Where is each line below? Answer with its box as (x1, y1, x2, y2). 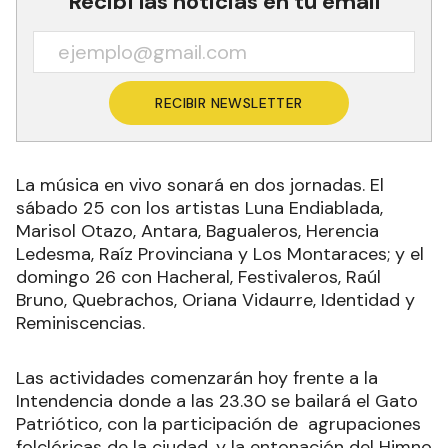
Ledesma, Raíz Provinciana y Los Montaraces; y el (16, 241, 424, 266)
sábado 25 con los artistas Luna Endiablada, (16, 195, 383, 220)
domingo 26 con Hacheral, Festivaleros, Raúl (16, 264, 381, 289)
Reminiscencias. (16, 310, 145, 335)
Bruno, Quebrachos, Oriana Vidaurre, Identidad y (16, 287, 415, 312)
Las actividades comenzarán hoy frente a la (16, 365, 378, 390)
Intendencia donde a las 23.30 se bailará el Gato (16, 388, 418, 413)
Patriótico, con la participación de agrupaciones (16, 411, 421, 436)
